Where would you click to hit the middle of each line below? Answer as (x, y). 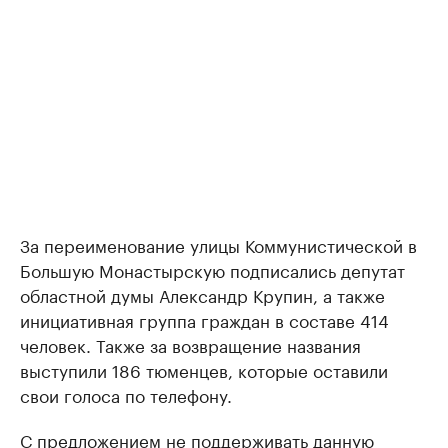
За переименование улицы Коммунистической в (218, 244)
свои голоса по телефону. (126, 394)
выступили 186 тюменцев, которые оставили (204, 369)
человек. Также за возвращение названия (190, 344)
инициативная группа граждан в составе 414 (204, 319)
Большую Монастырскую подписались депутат (212, 269)
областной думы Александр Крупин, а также (202, 294)
